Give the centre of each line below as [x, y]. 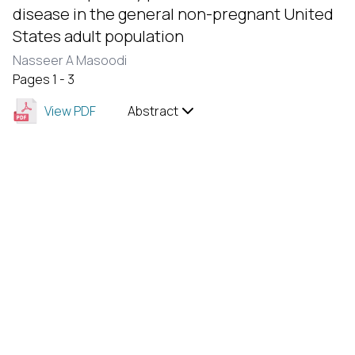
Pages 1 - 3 [44, 79]
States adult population [98, 36]
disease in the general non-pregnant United [173, 14]
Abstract [153, 111]
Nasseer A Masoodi [70, 60]
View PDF [70, 111]
